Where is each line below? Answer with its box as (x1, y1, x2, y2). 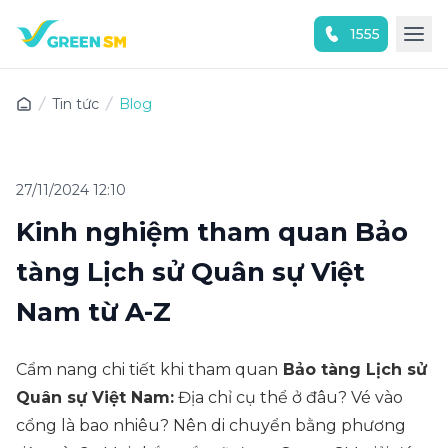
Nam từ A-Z (16, 296, 178, 328)
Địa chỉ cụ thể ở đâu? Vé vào (174, 388, 403, 407)
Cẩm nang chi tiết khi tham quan (16, 360, 278, 379)
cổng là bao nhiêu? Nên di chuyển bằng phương (16, 416, 406, 435)
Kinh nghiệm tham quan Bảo (16, 216, 408, 248)
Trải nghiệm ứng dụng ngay (116, 72, 300, 87)
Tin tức (52, 95, 99, 113)
